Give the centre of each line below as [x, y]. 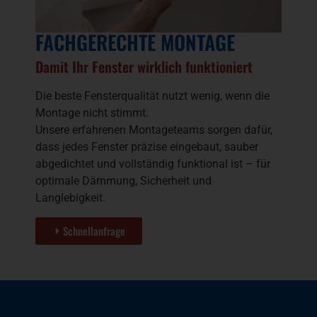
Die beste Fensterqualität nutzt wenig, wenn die [152, 96]
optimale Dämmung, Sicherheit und [123, 181]
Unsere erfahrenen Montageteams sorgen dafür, [154, 130]
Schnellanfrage [94, 230]
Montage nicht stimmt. [92, 113]
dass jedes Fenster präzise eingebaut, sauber [147, 147]
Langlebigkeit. [70, 198]
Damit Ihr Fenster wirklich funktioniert [144, 67]
